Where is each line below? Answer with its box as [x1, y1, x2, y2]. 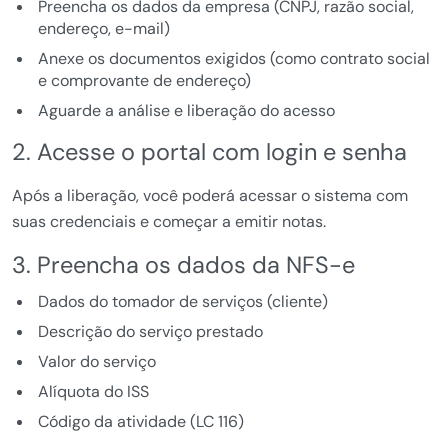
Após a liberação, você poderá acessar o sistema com [12, 185, 408, 207]
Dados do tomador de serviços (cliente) [37, 291, 328, 313]
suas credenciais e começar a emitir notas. [12, 211, 326, 233]
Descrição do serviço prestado [37, 321, 263, 343]
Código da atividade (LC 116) [37, 411, 244, 433]
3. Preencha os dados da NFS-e [12, 250, 355, 281]
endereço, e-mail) [37, 18, 170, 40]
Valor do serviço [37, 351, 156, 373]
